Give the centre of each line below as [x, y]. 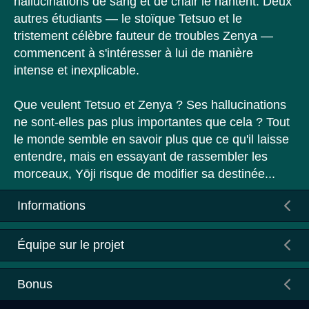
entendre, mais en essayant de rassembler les [141, 157]
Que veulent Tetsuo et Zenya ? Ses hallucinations [150, 105]
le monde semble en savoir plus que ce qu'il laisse [151, 139]
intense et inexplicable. [77, 70]
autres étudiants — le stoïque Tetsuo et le [128, 19]
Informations [51, 206]
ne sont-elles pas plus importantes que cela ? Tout [152, 122]
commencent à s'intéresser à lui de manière [133, 53]
